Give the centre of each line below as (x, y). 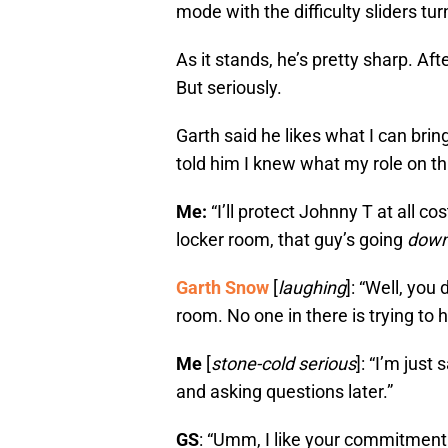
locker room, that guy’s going (291, 240)
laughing (312, 288)
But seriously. (229, 88)
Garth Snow (222, 288)
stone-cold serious (283, 364)
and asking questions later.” (284, 392)
